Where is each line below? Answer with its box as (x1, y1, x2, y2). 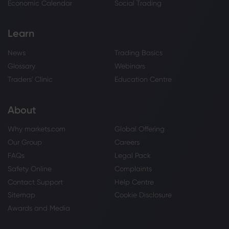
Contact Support (8, 177, 63, 186)
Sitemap (8, 191, 35, 199)
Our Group (8, 138, 42, 147)
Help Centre (114, 177, 154, 186)
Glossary (8, 62, 35, 71)
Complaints (114, 164, 152, 173)
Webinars (114, 62, 145, 71)
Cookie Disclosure (114, 191, 172, 199)
